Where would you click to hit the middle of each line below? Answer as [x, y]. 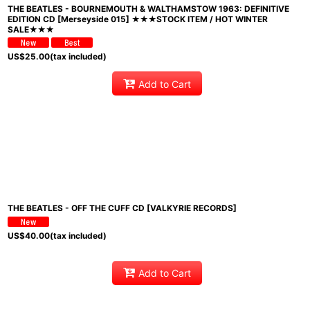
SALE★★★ [31, 29]
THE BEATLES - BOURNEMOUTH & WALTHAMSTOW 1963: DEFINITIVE [148, 9]
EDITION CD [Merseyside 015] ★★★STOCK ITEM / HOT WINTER [138, 19]
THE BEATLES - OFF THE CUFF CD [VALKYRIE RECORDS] [122, 208]
